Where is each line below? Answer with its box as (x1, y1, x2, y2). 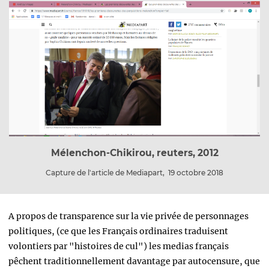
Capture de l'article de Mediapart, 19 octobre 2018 (46, 168, 223, 178)
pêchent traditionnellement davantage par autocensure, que (8, 256, 260, 267)
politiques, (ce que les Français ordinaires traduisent (8, 226, 228, 237)
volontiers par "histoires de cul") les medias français (8, 241, 229, 252)
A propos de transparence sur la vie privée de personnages (8, 211, 249, 222)
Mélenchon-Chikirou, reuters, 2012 (50, 147, 219, 159)
